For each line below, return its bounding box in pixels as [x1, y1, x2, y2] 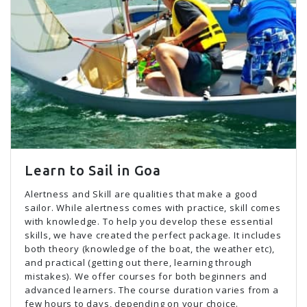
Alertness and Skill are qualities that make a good [25, 188, 258, 200]
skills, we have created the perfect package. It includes [25, 229, 282, 241]
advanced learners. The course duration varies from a [25, 284, 279, 296]
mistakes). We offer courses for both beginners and [25, 270, 267, 282]
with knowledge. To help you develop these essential [25, 215, 273, 228]
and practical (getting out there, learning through [25, 256, 252, 269]
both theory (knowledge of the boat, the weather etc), [25, 243, 275, 255]
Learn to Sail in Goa [25, 162, 161, 178]
